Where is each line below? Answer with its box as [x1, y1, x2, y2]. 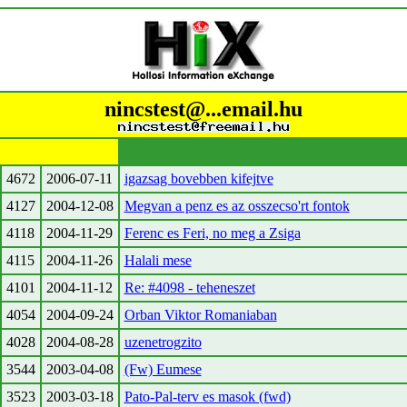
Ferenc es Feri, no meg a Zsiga [124, 225, 301, 241]
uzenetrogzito [124, 334, 202, 350]
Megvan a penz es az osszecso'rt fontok [124, 198, 350, 213]
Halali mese [124, 253, 192, 268]
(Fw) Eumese [124, 362, 202, 377]
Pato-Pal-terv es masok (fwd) [124, 389, 291, 404]
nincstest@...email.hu [104, 97, 303, 121]
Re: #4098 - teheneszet [124, 280, 255, 295]
